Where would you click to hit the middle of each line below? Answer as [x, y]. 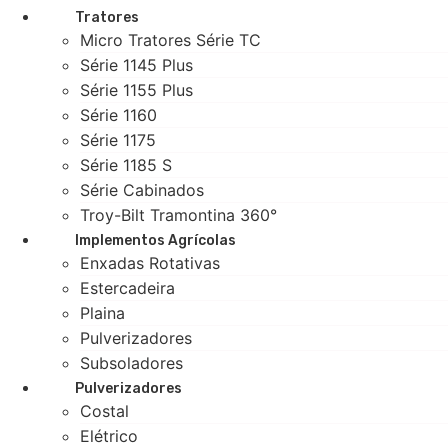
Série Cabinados [142, 190]
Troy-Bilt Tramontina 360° [178, 215]
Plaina [102, 313]
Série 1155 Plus [136, 90]
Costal [104, 411]
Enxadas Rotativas [150, 263]
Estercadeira [127, 288]
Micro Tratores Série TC [170, 40]
